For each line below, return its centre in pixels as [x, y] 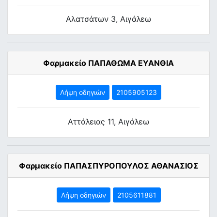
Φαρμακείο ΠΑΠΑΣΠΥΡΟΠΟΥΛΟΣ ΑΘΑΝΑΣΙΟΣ [108, 166]
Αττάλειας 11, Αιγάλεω [108, 122]
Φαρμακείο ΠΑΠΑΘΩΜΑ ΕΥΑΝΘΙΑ [108, 63]
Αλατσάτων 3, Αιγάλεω [108, 19]
